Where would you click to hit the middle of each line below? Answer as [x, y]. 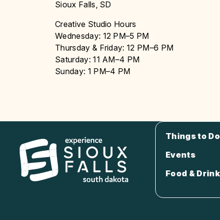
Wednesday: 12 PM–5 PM [102, 36]
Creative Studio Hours [96, 24]
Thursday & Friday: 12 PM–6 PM [114, 47]
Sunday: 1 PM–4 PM [93, 71]
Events [180, 154]
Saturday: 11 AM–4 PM [97, 59]
